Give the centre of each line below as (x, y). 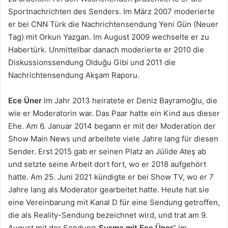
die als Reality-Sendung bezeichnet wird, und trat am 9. (108, 215)
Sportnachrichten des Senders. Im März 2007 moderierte (111, 11)
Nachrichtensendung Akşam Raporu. (74, 75)
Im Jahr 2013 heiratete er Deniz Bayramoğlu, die (130, 100)
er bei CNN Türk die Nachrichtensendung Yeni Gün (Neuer (113, 24)
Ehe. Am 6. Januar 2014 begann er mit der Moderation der (112, 126)
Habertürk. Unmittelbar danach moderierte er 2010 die (106, 49)
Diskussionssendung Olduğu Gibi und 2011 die (92, 62)
